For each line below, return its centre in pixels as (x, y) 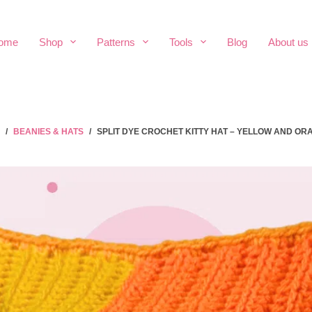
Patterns (116, 42)
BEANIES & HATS (48, 132)
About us (288, 42)
